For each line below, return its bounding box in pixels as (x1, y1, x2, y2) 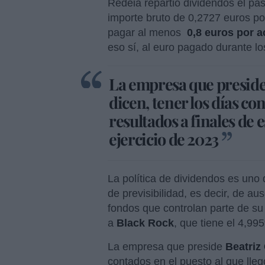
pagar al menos (108, 27, 184, 39)
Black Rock (114, 217, 174, 230)
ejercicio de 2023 (109, 128, 219, 150)
